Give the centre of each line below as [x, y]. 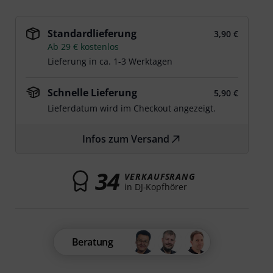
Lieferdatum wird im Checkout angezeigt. [132, 108]
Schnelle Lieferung [93, 93]
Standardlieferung [92, 34]
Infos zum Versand [126, 139]
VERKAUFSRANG [160, 176]
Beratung [92, 242]
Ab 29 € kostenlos [83, 47]
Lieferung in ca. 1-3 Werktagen [110, 61]
